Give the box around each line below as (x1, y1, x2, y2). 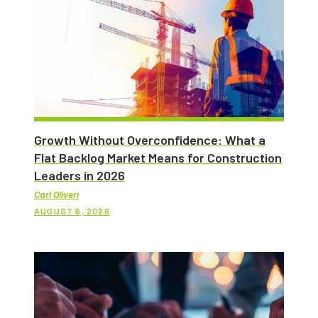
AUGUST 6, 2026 (34, 205, 110, 216)
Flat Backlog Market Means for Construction (34, 150, 282, 166)
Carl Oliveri (34, 188, 79, 201)
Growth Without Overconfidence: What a (34, 132, 265, 148)
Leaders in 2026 (34, 168, 125, 184)
